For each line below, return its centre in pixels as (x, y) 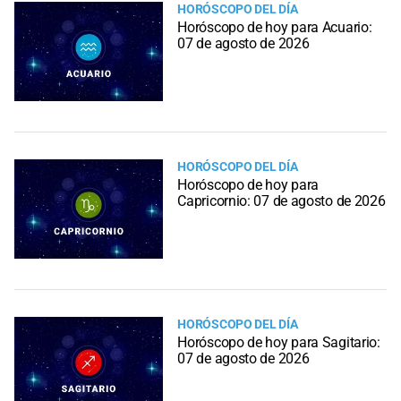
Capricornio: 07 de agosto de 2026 (282, 201)
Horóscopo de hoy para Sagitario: (279, 342)
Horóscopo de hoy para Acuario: (275, 28)
